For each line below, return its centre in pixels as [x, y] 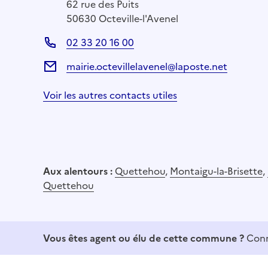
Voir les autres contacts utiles [110, 95]
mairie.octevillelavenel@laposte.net [147, 66]
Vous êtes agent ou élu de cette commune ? [144, 238]
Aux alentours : [79, 171]
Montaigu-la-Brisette [216, 171]
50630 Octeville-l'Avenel [122, 18]
